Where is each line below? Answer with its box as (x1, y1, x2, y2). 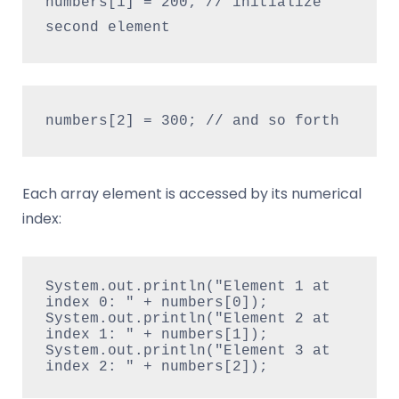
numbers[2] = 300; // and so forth (45, 112, 339, 129)
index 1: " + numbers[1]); (45, 327, 268, 344)
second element (45, 20, 170, 37)
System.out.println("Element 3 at (45, 343, 330, 360)
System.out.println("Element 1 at (45, 279, 330, 296)
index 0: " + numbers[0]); (45, 295, 268, 312)
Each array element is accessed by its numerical (22, 183, 362, 204)
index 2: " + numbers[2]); (45, 359, 268, 376)
